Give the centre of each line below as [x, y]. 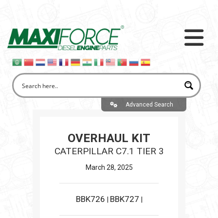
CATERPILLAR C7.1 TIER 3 [109, 151]
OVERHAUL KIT [109, 138]
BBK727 [125, 199]
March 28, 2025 [109, 167]
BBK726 [91, 199]
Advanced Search [149, 104]
